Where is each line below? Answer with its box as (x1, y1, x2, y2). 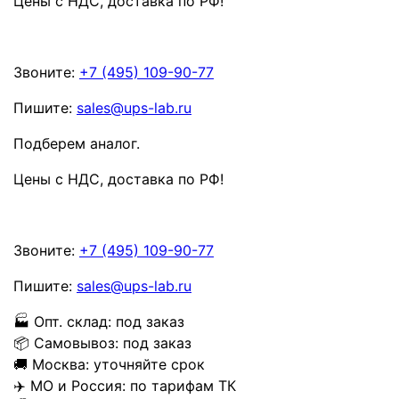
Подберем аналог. (13, 134, 140, 153)
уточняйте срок (94, 355, 205, 374)
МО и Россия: (30, 377, 126, 395)
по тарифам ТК (130, 377, 236, 395)
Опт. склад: (34, 313, 111, 331)
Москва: (32, 355, 89, 374)
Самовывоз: (34, 334, 118, 353)
